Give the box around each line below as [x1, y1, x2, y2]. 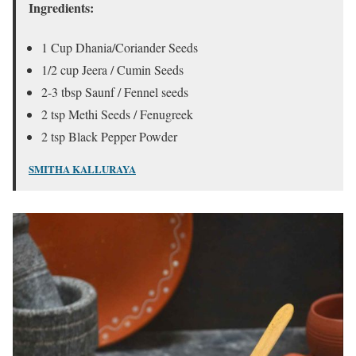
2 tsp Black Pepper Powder [41, 127, 177, 145]
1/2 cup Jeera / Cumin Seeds [41, 60, 184, 78]
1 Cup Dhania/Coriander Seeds [41, 38, 198, 56]
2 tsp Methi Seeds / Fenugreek [41, 105, 193, 122]
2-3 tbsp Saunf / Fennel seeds [41, 83, 188, 100]
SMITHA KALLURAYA [29, 161, 136, 176]
